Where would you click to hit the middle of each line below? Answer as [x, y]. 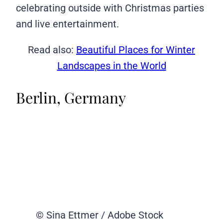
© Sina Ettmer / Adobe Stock [100, 215]
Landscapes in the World [111, 65]
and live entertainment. [67, 24]
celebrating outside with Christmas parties [110, 8]
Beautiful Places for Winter [136, 50]
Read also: [52, 50]
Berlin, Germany [71, 98]
